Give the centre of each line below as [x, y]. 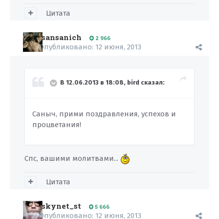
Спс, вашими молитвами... [72, 158]
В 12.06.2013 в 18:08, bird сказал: [112, 83]
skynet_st [61, 206]
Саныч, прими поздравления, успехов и [104, 114]
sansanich [62, 37]
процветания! [57, 125]
